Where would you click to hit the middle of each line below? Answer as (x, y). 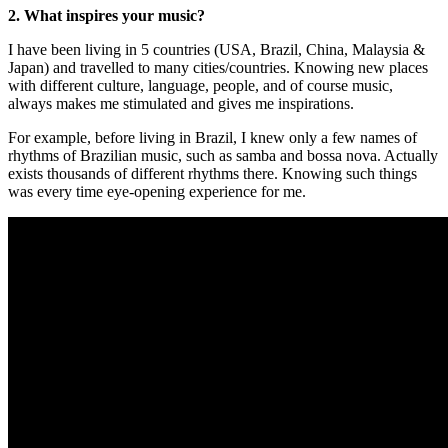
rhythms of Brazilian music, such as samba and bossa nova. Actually (223, 155)
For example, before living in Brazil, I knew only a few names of (212, 137)
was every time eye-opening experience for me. (157, 191)
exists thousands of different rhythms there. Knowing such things (212, 173)
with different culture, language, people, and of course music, (200, 85)
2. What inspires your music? (106, 15)
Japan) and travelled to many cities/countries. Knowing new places (218, 67)
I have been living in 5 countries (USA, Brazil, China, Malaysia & (216, 49)
